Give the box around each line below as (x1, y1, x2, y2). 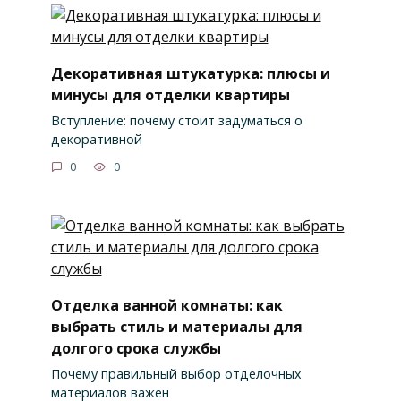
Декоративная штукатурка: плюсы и (50, 63, 330, 83)
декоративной (50, 130, 142, 148)
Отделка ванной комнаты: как (50, 294, 283, 315)
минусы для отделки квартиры (50, 84, 290, 105)
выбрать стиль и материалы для (50, 316, 303, 337)
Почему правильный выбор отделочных (50, 364, 302, 382)
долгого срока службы (50, 337, 221, 358)
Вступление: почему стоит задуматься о (50, 111, 303, 129)
